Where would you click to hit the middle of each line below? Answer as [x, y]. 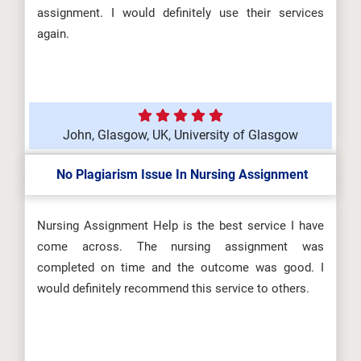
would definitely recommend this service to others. [173, 288]
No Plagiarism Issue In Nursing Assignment [180, 174]
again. [53, 34]
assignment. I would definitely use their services [180, 13]
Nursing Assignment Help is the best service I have [180, 226]
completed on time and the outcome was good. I [180, 268]
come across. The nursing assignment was [180, 247]
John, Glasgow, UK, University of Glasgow [180, 135]
